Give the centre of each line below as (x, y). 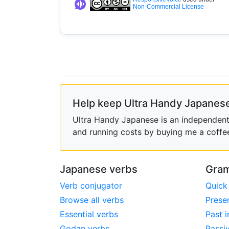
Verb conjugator (91, 186)
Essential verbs (89, 214)
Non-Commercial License (168, 7)
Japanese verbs (99, 169)
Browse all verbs (92, 200)
